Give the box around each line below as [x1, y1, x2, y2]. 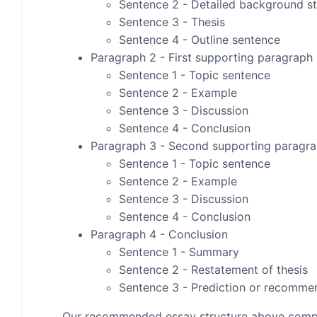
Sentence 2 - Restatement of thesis [119, 263, 308, 277]
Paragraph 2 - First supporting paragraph [91, 50, 313, 64]
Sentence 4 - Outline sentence [119, 33, 280, 47]
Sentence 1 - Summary [119, 245, 239, 259]
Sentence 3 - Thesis [119, 15, 225, 29]
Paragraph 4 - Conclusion [91, 227, 228, 241]
